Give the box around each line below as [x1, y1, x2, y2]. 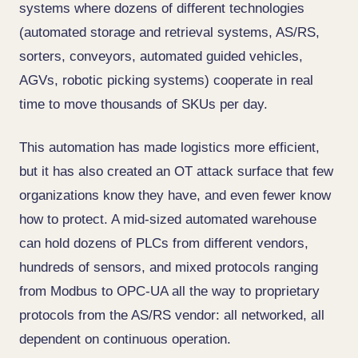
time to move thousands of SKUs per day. [19, 97, 268, 112]
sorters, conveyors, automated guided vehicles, [19, 49, 303, 64]
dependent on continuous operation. [19, 332, 231, 347]
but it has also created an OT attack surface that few [19, 164, 333, 179]
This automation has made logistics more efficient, [19, 140, 320, 155]
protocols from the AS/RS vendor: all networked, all [19, 308, 324, 323]
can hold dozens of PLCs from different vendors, [19, 236, 308, 251]
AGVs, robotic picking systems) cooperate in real [19, 73, 313, 88]
